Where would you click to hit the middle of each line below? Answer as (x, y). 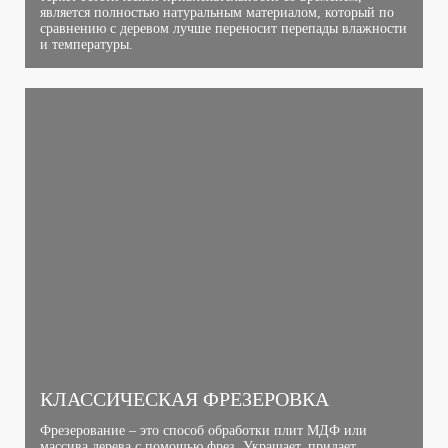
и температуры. (86, 45)
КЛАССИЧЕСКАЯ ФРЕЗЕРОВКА (184, 399)
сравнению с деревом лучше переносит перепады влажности (223, 29)
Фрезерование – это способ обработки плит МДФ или (203, 431)
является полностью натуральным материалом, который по (217, 13)
